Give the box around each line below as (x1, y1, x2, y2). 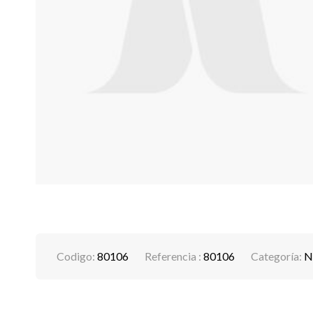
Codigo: (56, 249, 97, 263)
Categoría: (250, 249, 304, 263)
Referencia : (144, 249, 203, 263)
